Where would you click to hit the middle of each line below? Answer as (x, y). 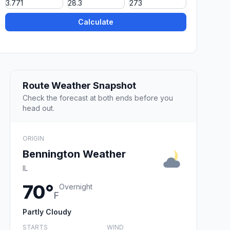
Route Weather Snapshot (79, 85)
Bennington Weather (74, 154)
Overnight (76, 186)
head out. (39, 108)
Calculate (96, 22)
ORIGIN (33, 138)
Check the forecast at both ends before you (98, 98)
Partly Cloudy (47, 212)
